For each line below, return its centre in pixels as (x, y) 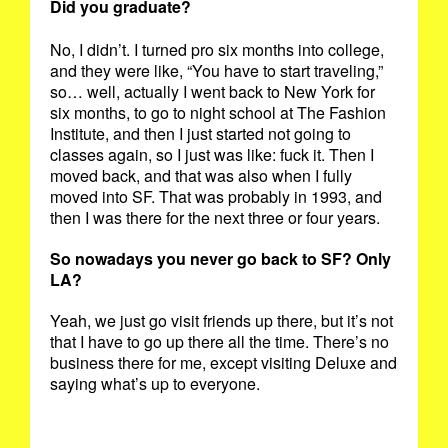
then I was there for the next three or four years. (217, 218)
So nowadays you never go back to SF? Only (220, 259)
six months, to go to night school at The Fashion (218, 113)
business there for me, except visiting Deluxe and (223, 363)
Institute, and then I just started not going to (200, 134)
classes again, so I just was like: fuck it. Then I (212, 155)
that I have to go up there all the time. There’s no (219, 342)
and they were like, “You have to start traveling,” (216, 71)
